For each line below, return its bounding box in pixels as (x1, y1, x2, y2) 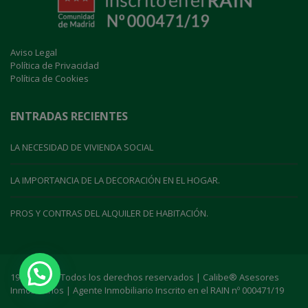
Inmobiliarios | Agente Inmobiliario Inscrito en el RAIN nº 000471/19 (10, 284, 284, 296)
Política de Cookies (10, 72, 89, 85)
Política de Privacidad (10, 59, 99, 71)
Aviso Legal (10, 46, 57, 58)
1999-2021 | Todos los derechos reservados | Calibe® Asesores (10, 271, 279, 283)
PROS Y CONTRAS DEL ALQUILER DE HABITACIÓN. (10, 207, 208, 219)
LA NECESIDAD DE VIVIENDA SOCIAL (10, 141, 153, 153)
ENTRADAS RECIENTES (10, 109, 128, 124)
